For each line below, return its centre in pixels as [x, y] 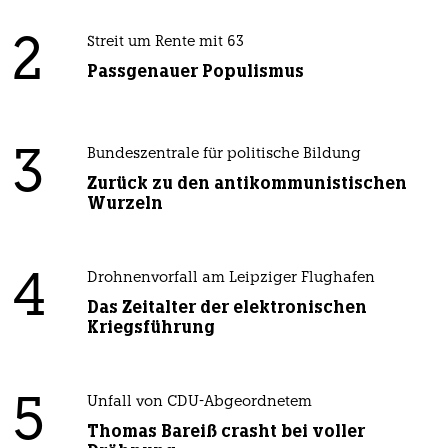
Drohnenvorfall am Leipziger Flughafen [230, 279]
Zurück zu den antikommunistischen [246, 183]
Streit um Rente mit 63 [165, 43]
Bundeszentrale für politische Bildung [223, 155]
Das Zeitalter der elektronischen [226, 307]
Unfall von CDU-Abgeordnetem [199, 403]
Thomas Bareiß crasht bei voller [225, 431]
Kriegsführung [150, 327]
